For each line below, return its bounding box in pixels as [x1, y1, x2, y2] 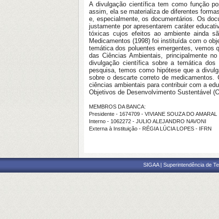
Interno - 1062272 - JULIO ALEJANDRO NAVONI [89, 118, 206, 124]
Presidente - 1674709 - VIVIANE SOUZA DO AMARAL [89, 111, 217, 117]
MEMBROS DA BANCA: [89, 104, 146, 109]
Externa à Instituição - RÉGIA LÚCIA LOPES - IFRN [89, 126, 212, 131]
